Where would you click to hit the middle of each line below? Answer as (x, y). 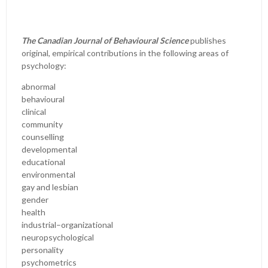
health (33, 212)
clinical (34, 112)
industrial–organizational (67, 225)
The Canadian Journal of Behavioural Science (105, 40)
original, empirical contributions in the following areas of (125, 53)
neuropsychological (58, 237)
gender (35, 200)
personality (42, 250)
